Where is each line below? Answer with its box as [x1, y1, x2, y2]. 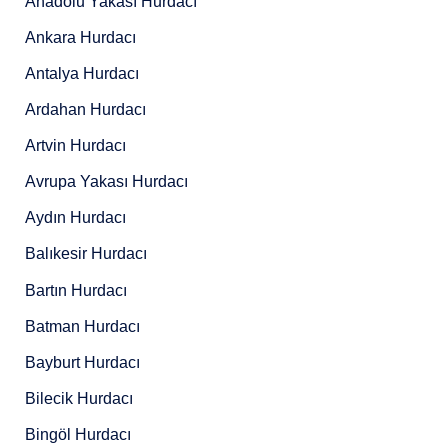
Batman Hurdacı [25, 316, 141, 335]
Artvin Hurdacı [25, 136, 127, 155]
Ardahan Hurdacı [25, 100, 147, 119]
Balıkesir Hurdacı [25, 244, 148, 263]
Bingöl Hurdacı [25, 424, 132, 443]
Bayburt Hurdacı [25, 352, 141, 371]
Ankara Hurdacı [25, 27, 137, 46]
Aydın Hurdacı [25, 208, 127, 227]
